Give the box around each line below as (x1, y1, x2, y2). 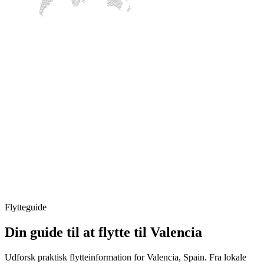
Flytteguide (5, 202, 47, 213)
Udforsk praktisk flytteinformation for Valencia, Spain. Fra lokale (5, 252, 246, 263)
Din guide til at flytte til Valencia (5, 225, 202, 240)
